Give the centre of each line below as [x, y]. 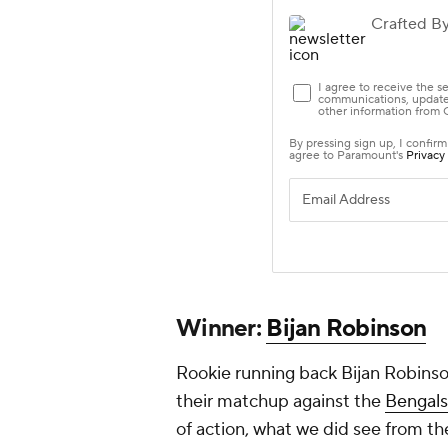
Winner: [221, 329]
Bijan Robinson [346, 329]
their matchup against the [280, 402]
